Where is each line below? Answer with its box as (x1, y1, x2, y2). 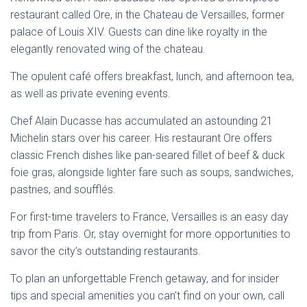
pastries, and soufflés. (10, 183, 116, 196)
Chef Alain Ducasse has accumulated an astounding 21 (10, 114, 273, 127)
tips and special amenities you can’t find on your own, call (10, 289, 284, 302)
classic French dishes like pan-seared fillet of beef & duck (10, 149, 285, 162)
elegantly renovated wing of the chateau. (10, 42, 206, 56)
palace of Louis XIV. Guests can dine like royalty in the (10, 25, 267, 38)
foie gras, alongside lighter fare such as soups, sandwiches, (10, 166, 293, 179)
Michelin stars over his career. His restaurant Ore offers (10, 132, 272, 145)
